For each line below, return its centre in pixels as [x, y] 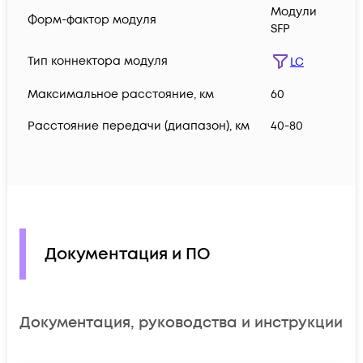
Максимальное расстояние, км [121, 95]
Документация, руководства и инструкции [181, 322]
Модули [294, 12]
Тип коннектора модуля [98, 62]
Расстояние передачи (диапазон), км [139, 126]
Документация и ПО [128, 254]
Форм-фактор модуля [92, 20]
